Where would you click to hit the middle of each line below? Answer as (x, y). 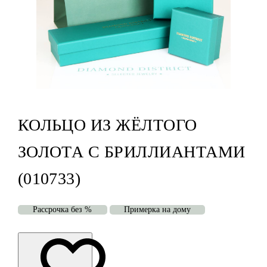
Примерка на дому (157, 210)
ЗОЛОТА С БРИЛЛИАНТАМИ (131, 152)
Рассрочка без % (63, 210)
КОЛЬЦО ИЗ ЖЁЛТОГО (107, 125)
